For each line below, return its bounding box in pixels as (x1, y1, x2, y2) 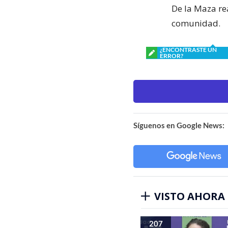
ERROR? (160, 51, 183, 60)
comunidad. (172, 17, 220, 29)
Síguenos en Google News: (133, 120, 224, 130)
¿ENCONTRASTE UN (160, 45, 217, 53)
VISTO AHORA (154, 189, 225, 203)
